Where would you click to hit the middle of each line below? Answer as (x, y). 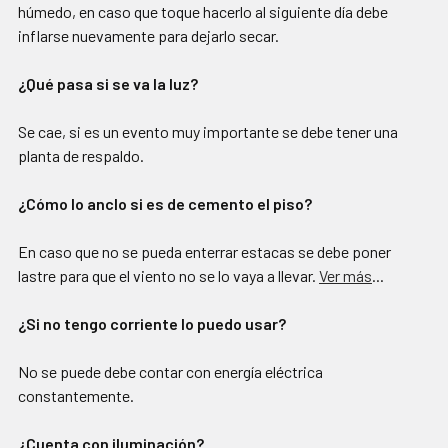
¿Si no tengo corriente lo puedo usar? (152, 324)
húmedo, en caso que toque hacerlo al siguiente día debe (203, 12)
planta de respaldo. (81, 156)
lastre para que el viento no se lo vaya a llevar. (168, 276)
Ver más (345, 276)
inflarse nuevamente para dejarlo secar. (148, 36)
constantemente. (76, 396)
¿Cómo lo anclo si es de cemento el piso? (165, 204)
